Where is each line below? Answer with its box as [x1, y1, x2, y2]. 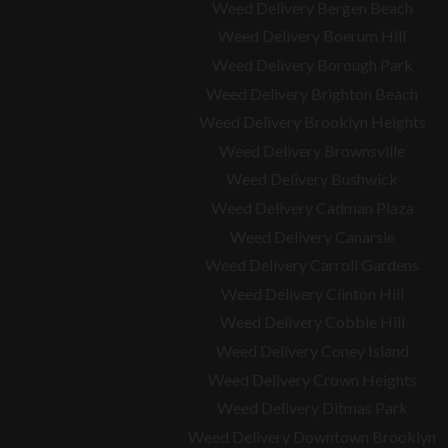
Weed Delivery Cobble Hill [219, 312, 405, 332]
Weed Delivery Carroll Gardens [205, 255, 419, 275]
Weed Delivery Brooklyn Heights [198, 112, 426, 132]
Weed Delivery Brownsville [219, 140, 405, 160]
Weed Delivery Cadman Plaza [210, 197, 414, 217]
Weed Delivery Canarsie [229, 226, 395, 246]
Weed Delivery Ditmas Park [216, 398, 408, 418]
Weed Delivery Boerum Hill [218, 26, 406, 46]
